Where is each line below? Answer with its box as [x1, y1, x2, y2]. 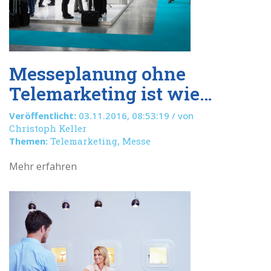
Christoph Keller [9, 122, 87, 134]
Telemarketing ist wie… [9, 82, 212, 105]
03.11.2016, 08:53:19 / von [76, 109, 194, 122]
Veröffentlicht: [9, 109, 76, 122]
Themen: [9, 135, 48, 147]
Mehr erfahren [9, 160, 77, 173]
